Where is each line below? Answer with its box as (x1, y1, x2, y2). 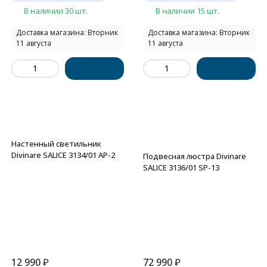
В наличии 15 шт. (156, 5, 219, 16)
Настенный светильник (11, 138, 101, 149)
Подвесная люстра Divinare (143, 151, 246, 162)
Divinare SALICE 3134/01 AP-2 (11, 150, 115, 160)
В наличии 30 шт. (24, 5, 88, 16)
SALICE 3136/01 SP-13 (143, 162, 219, 173)
